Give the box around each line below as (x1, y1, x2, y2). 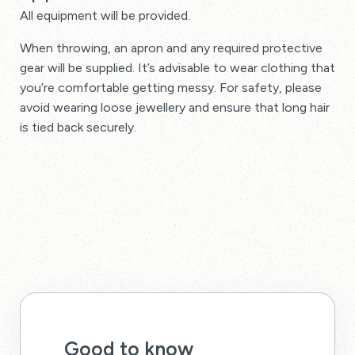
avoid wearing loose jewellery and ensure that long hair (20, 100, 330, 115)
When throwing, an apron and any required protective (20, 40, 323, 55)
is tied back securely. (20, 120, 136, 135)
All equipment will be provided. (20, 8, 190, 23)
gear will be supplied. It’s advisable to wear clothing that (20, 60, 335, 75)
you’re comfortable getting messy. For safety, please (20, 80, 322, 95)
